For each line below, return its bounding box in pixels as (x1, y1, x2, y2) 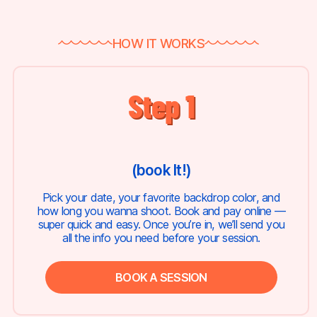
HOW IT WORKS (112, 35, 205, 51)
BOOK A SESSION (115, 270, 207, 284)
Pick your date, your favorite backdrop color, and (42, 190, 280, 205)
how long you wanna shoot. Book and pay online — (37, 204, 286, 219)
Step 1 (127, 85, 195, 125)
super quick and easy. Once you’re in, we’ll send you (38, 217, 285, 232)
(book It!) (131, 161, 192, 179)
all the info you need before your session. (62, 231, 260, 246)
